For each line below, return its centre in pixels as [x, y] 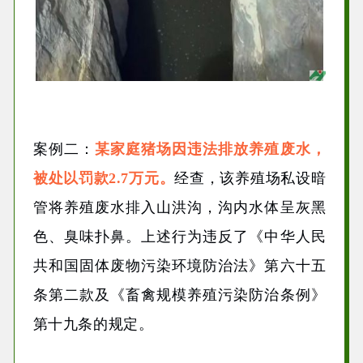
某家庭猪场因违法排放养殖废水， [210, 149]
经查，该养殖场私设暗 [250, 178]
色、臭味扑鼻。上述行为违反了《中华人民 [179, 236]
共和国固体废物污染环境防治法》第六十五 [179, 265]
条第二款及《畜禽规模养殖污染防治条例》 [179, 295]
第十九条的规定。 [93, 324]
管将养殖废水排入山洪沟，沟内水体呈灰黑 [179, 207]
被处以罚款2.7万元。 [104, 178]
